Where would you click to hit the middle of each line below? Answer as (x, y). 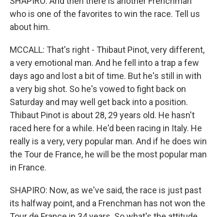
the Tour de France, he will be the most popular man (108, 154)
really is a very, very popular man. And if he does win (108, 141)
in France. (28, 167)
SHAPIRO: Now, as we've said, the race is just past (106, 190)
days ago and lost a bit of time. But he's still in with (106, 76)
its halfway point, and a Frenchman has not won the (108, 203)
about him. (30, 27)
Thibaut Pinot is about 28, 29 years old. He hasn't (102, 115)
